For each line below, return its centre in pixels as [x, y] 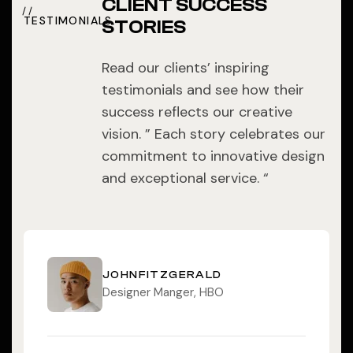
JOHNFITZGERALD [162, 275]
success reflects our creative [197, 111]
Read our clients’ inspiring [185, 67]
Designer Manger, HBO [163, 293]
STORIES [143, 27]
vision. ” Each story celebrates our [213, 134]
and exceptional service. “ [185, 178]
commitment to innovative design [213, 156]
